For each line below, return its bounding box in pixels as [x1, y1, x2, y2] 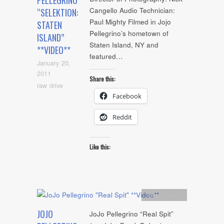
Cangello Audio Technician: [89, 5, 175, 15]
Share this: [89, 74, 115, 83]
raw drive [37, 80, 63, 90]
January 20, [37, 58, 70, 68]
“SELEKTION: [37, 6, 78, 19]
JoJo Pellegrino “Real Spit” [89, 209, 173, 219]
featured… [89, 51, 123, 61]
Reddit [112, 112, 132, 121]
